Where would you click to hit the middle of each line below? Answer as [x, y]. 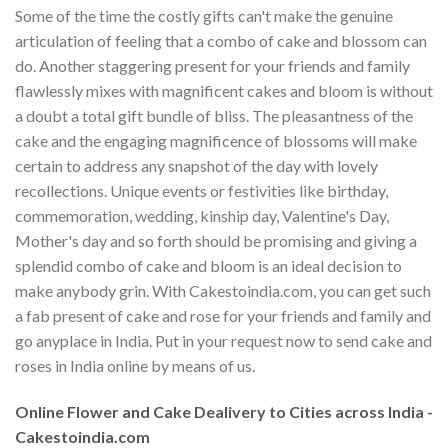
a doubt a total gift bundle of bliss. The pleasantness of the [214, 116]
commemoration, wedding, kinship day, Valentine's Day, [202, 216]
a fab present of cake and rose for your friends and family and [223, 316]
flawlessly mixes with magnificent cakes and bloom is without [224, 91]
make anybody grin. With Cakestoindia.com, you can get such [223, 291]
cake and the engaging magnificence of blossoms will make [216, 141]
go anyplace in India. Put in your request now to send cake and [223, 341]
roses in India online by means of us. [135, 366]
